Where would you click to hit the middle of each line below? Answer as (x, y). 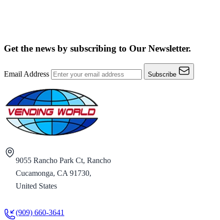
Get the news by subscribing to (67, 48)
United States (36, 186)
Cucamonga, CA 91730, (54, 173)
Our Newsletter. (160, 48)
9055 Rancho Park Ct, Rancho (63, 160)
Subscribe (162, 74)
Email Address (27, 74)
